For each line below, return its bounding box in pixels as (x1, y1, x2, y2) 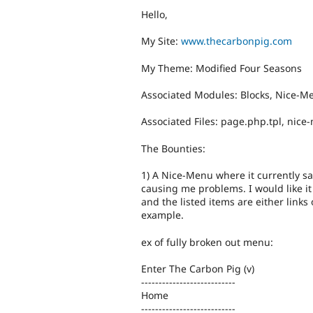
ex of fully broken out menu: (141, 235, 273, 249)
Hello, (141, 7, 168, 21)
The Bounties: (141, 141, 205, 155)
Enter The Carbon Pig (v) (141, 261, 254, 275)
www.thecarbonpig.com (181, 34, 292, 48)
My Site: (141, 34, 181, 48)
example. (141, 208, 184, 222)
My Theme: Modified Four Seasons (141, 61, 302, 75)
